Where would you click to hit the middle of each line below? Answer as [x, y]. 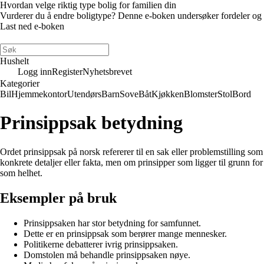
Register [67, 72]
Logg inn [35, 72]
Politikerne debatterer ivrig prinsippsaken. [101, 244]
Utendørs [84, 94]
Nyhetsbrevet [107, 72]
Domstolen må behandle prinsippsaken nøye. [107, 255]
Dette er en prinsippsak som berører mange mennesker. [125, 233]
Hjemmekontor [39, 94]
